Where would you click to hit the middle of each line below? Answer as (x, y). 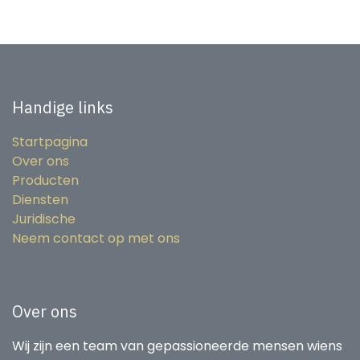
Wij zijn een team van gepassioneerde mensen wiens (177, 346)
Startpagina (50, 142)
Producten (45, 180)
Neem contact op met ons (96, 238)
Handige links (63, 107)
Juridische (44, 219)
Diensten (40, 200)
